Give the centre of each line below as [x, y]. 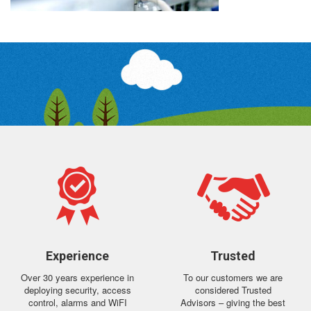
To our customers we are [233, 277]
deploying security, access [77, 290]
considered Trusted [233, 290]
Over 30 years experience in [78, 277]
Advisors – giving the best [233, 302]
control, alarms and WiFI [77, 302]
